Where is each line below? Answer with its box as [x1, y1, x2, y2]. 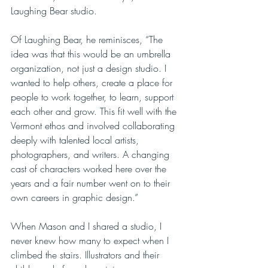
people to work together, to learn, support [11, 90, 176, 103]
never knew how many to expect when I [11, 233, 172, 247]
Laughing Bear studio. [11, 4, 100, 17]
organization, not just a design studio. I [11, 61, 169, 75]
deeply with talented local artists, [11, 133, 142, 147]
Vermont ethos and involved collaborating [11, 118, 178, 132]
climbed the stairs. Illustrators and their [11, 248, 162, 261]
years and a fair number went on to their [11, 176, 173, 190]
